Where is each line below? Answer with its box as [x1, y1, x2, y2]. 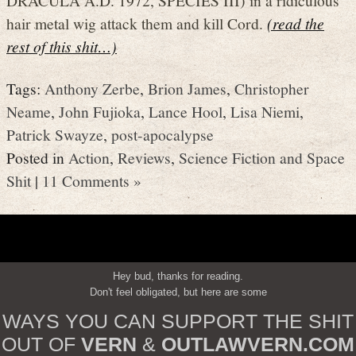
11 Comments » [42, 170, 141, 192]
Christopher [234, 78, 309, 99]
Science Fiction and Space [179, 147, 345, 168]
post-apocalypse [111, 124, 214, 145]
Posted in [6, 147, 68, 168]
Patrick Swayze [6, 124, 103, 145]
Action [68, 147, 110, 168]
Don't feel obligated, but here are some [89, 285, 267, 298]
